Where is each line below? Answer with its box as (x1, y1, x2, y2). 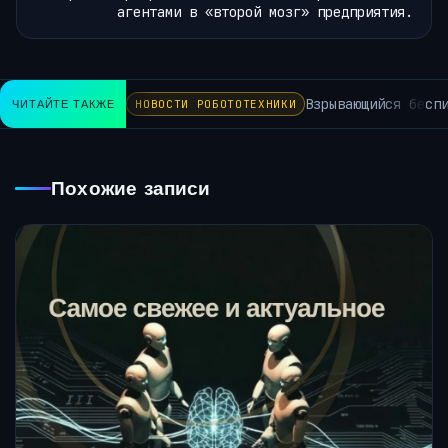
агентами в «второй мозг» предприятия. (117, 3, 413, 22)
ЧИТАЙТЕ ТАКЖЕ (12, 97, 115, 112)
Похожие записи (51, 176, 211, 201)
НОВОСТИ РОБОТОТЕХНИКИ (127, 97, 289, 112)
